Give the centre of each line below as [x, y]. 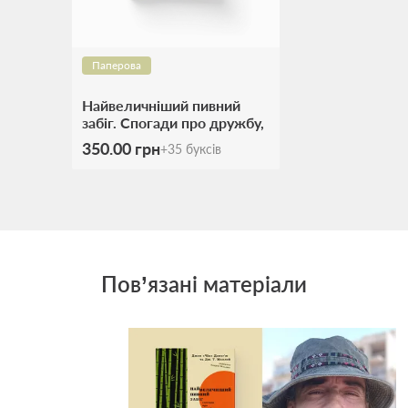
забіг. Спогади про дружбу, [173, 122]
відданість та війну [145, 140]
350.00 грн [121, 148]
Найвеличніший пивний [161, 105]
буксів [204, 149]
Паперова [117, 65]
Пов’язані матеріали [204, 284]
